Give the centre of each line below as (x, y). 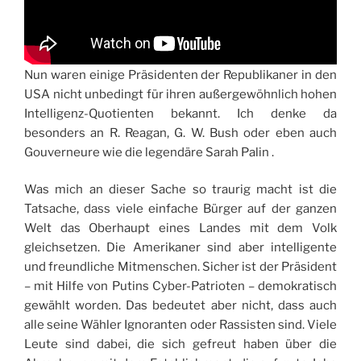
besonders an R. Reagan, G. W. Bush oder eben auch (180, 133)
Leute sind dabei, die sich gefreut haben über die (180, 344)
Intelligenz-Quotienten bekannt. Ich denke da (180, 113)
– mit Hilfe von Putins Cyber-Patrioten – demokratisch (180, 286)
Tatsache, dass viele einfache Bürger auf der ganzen (180, 209)
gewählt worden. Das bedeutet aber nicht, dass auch (180, 305)
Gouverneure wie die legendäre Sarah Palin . (149, 152)
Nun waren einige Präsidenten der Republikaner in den (180, 75)
